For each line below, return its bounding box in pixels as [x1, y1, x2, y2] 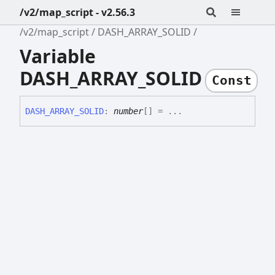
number [114, 106, 143, 117]
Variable [20, 43, 96, 69]
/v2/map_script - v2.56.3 [20, 6, 135, 19]
